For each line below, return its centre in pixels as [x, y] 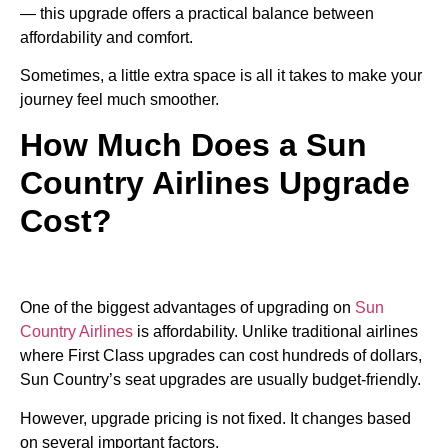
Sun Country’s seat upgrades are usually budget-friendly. [220, 380]
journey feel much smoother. [119, 99]
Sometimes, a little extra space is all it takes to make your [221, 75]
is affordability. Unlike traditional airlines [275, 332]
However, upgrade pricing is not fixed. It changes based [215, 418]
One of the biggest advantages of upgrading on [187, 308]
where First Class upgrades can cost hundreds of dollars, [221, 356]
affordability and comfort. [106, 37]
